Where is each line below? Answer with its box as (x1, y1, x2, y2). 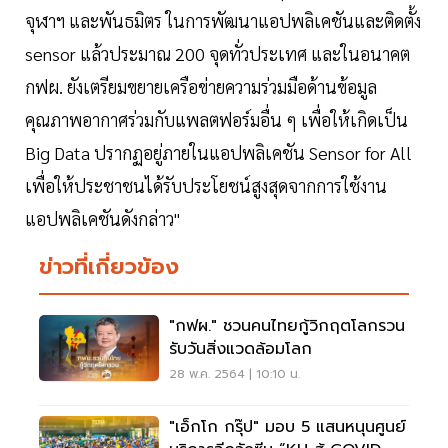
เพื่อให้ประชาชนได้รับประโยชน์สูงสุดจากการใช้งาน (25, 174, 387, 198)
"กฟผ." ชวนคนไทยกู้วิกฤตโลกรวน (169, 314, 405, 339)
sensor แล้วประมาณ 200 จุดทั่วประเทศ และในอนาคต (25, 42, 410, 66)
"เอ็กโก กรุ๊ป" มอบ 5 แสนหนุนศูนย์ (169, 415, 316, 440)
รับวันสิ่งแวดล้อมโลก (169, 337, 312, 362)
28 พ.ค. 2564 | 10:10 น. (169, 365, 300, 384)
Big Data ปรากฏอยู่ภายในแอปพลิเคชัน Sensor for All (25, 141, 412, 165)
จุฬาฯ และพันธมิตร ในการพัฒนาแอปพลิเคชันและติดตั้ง (25, 9, 421, 33)
